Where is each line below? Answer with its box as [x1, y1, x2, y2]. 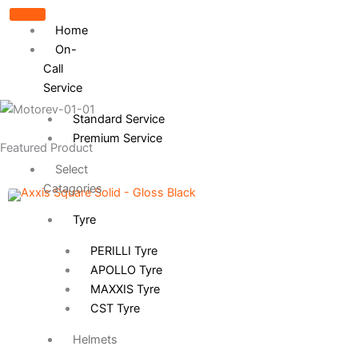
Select [54, 162, 88, 177]
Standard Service [72, 112, 165, 126]
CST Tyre [89, 301, 140, 316]
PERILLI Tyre [89, 244, 157, 258]
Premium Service [72, 131, 162, 145]
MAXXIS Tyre [89, 282, 160, 296]
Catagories [42, 181, 102, 196]
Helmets [72, 332, 117, 347]
